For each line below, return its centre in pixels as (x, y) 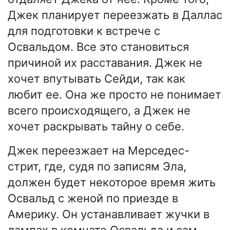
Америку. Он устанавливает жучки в (109, 214)
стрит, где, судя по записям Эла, (97, 167)
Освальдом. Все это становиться (98, 47)
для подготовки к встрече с (84, 31)
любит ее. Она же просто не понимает (114, 95)
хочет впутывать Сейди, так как (97, 79)
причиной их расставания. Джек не (105, 63)
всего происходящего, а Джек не (99, 111)
